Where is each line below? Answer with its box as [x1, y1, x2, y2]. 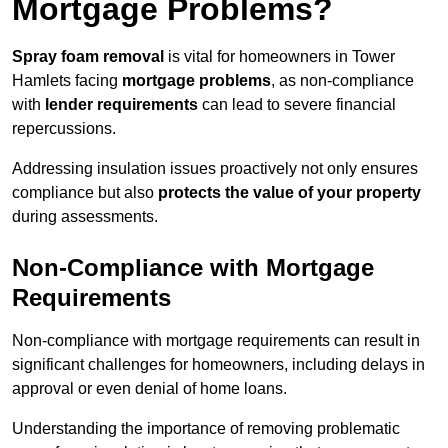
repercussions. [12, 120, 116, 138]
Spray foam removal [12, 48, 164, 66]
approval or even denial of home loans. [12, 380, 287, 398]
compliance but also [12, 184, 158, 202]
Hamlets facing [12, 72, 122, 90]
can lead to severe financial [198, 96, 396, 114]
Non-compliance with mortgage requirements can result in [12, 332, 420, 350]
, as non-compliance [271, 72, 414, 90]
